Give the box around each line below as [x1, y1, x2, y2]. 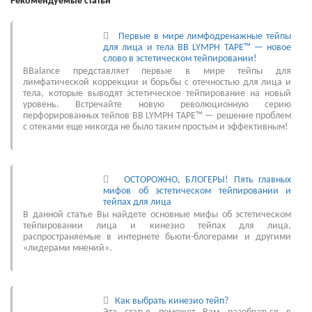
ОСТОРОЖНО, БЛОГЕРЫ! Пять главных [124, 174, 291, 185]
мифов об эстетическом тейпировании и [103, 185, 291, 196]
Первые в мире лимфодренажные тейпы [118, 31, 292, 42]
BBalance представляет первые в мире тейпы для [23, 65, 291, 77]
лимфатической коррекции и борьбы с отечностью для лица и [23, 77, 291, 88]
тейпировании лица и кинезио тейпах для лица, [23, 220, 291, 231]
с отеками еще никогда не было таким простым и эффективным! [23, 121, 288, 132]
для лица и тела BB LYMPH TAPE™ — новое [103, 42, 291, 53]
